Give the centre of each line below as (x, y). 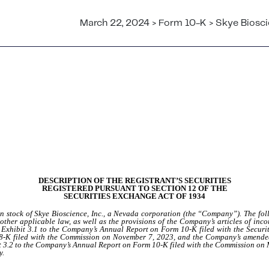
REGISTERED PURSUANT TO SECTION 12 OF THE (134, 188)
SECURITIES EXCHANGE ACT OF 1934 (134, 196)
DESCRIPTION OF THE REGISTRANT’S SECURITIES (134, 180)
